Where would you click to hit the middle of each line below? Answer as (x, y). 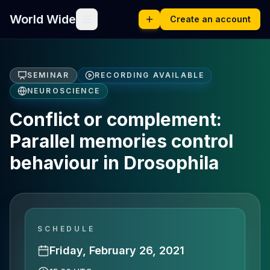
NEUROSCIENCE (64, 91)
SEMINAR (49, 75)
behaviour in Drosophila (114, 163)
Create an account (210, 19)
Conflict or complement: (116, 119)
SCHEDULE (66, 229)
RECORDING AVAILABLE (150, 75)
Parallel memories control (121, 141)
